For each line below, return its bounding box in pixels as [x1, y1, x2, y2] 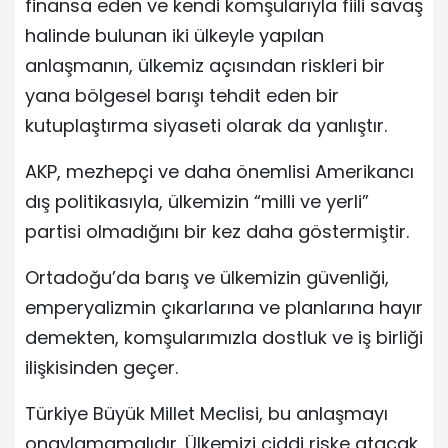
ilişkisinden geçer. [25, 354, 178, 380]
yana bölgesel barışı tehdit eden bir [25, 82, 339, 108]
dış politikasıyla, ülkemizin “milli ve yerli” [25, 188, 369, 214]
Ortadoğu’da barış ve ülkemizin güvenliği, [25, 264, 389, 290]
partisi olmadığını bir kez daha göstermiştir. [25, 218, 409, 244]
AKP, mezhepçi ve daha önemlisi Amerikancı [25, 158, 414, 184]
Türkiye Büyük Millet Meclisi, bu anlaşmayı [25, 400, 388, 426]
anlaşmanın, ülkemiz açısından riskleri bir [25, 52, 385, 78]
